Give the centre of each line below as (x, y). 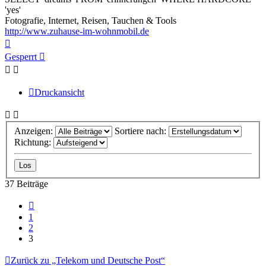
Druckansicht (59, 92)
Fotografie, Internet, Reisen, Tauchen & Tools (91, 20)
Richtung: (34, 142)
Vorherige (52, 203)
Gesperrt (21, 56)
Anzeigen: (35, 131)
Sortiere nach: (142, 131)
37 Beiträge (26, 183)
